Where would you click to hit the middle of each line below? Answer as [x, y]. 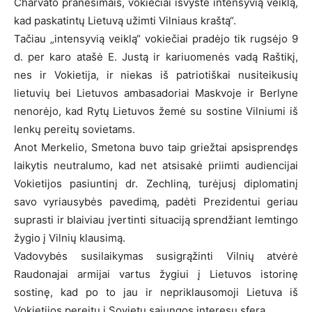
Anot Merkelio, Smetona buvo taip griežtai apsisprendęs [156, 147]
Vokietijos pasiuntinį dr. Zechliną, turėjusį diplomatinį [156, 183]
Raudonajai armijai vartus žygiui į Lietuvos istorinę [156, 274]
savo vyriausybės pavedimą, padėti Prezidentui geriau [156, 201]
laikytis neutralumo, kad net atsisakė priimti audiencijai [156, 165]
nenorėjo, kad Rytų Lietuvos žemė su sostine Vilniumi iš [156, 111]
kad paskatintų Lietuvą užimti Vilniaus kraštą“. [125, 20]
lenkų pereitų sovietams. [75, 129]
